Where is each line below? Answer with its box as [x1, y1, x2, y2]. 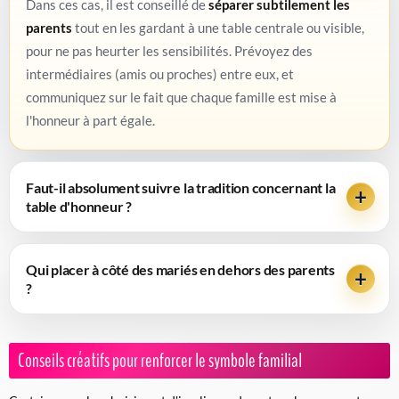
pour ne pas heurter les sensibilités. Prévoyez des [26, 42, 313, 59]
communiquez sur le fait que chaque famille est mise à [26, 88, 337, 105]
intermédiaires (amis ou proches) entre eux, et [26, 65, 294, 82]
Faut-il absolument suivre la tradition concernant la [26, 178, 336, 196]
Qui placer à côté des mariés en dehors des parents [26, 260, 336, 278]
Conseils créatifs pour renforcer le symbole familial [18, 346, 302, 374]
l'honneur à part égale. [26, 111, 155, 128]
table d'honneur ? [26, 197, 132, 215]
